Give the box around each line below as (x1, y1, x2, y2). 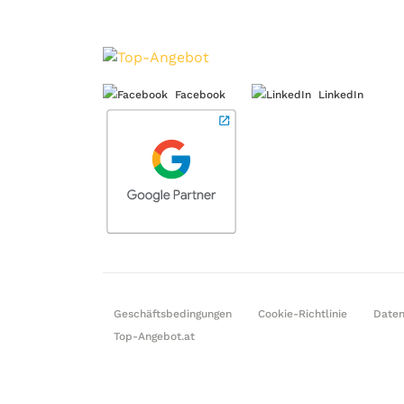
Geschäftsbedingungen (114, 307, 232, 320)
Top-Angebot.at (114, 329, 195, 343)
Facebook (175, 88, 225, 101)
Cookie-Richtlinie (258, 307, 347, 320)
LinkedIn (318, 88, 363, 101)
